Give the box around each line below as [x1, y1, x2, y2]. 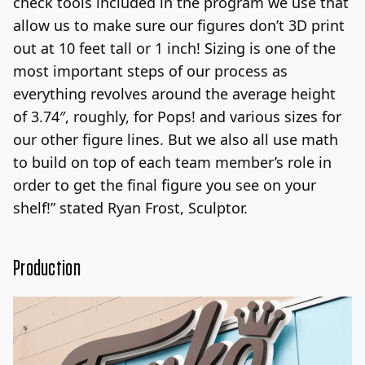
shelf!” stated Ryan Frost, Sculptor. [13, 197, 248, 218]
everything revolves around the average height [13, 83, 336, 103]
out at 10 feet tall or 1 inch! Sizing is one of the [13, 37, 336, 58]
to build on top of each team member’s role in [13, 152, 332, 172]
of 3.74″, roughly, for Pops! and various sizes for [13, 106, 341, 126]
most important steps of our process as [13, 60, 288, 81]
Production [13, 257, 81, 280]
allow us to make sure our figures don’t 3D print [13, 15, 345, 35]
